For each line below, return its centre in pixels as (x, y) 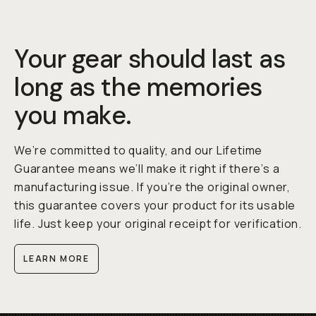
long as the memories (138, 87)
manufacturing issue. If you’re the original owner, (152, 187)
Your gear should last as (150, 59)
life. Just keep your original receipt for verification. (158, 224)
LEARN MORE (56, 259)
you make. (73, 116)
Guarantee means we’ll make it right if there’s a (147, 169)
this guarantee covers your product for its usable (155, 206)
